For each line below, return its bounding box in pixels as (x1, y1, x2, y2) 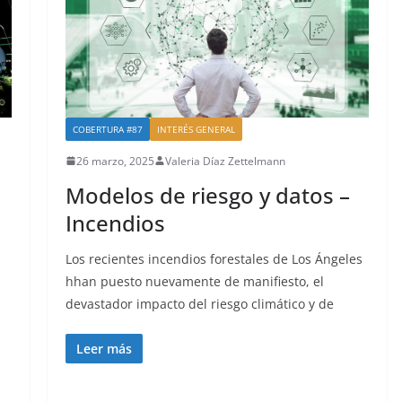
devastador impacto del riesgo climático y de (65, 294, 334, 312)
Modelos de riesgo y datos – (65, 179, 350, 210)
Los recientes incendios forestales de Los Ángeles (65, 249, 363, 267)
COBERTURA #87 (72, 122, 143, 135)
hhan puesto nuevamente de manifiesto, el (65, 272, 324, 290)
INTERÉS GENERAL (156, 122, 235, 135)
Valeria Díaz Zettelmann (164, 153, 285, 169)
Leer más (75, 339, 132, 357)
